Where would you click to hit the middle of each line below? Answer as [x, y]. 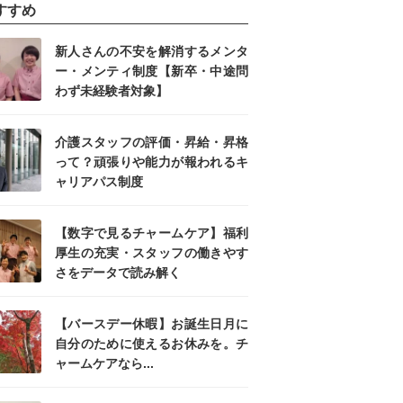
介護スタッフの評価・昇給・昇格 [152, 143]
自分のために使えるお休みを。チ [152, 344]
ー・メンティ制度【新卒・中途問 [152, 72]
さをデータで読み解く [118, 273]
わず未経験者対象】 [112, 91]
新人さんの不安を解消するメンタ [152, 52]
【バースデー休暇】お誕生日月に [152, 324]
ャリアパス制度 [99, 182]
